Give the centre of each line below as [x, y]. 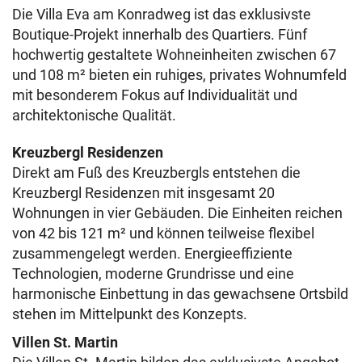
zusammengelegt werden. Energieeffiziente [152, 254]
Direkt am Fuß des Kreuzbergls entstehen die [156, 173]
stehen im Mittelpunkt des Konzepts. [130, 314]
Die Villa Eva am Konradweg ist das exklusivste [162, 15]
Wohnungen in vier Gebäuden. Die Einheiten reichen [177, 213]
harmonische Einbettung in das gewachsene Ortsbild [180, 294]
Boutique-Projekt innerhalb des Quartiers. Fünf [160, 35]
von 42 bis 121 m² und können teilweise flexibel [163, 234]
